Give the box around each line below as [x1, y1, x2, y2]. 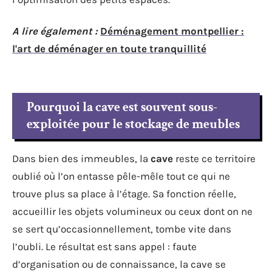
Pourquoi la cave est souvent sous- [27, 98, 217, 116]
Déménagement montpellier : [100, 24, 244, 37]
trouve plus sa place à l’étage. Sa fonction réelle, [12, 188, 236, 200]
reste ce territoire [173, 152, 256, 165]
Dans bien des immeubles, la [12, 152, 151, 165]
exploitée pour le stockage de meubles [27, 115, 240, 133]
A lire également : [12, 24, 98, 37]
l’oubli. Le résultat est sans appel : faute [12, 240, 197, 253]
